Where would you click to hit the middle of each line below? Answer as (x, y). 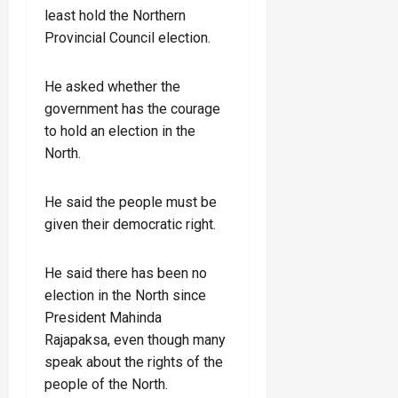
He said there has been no (126, 273)
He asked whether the (112, 86)
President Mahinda (103, 317)
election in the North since (125, 295)
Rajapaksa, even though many (135, 339)
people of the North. (106, 384)
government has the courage (132, 108)
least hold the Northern (115, 15)
